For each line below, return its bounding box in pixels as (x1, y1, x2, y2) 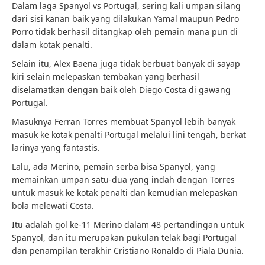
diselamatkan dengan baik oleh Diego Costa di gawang (12, 84, 231, 95)
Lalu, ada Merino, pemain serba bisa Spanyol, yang (12, 161, 215, 172)
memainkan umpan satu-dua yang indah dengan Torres (12, 174, 235, 185)
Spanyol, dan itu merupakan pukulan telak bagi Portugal (12, 232, 237, 243)
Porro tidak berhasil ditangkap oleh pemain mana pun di (12, 26, 238, 37)
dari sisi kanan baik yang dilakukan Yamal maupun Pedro (12, 13, 239, 24)
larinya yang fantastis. (12, 142, 100, 153)
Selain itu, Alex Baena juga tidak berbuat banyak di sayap (12, 58, 240, 69)
